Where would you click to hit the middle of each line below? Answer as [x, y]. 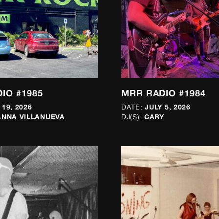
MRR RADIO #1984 [164, 93]
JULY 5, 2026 [168, 107]
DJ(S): [132, 117]
